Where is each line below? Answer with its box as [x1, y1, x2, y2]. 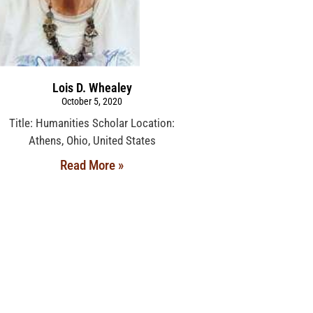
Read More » [60, 157, 124, 174]
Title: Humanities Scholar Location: [9, 116, 175, 131]
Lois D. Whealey [52, 80, 132, 96]
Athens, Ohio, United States [28, 133, 156, 148]
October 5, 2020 [61, 96, 123, 108]
